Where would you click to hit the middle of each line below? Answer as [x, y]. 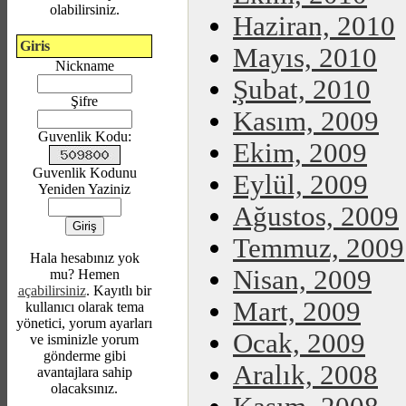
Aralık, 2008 [305, 375]
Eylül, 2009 [300, 185]
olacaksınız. [84, 388]
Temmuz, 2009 [319, 248]
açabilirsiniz [52, 290]
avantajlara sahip [84, 372]
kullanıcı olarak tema [84, 307]
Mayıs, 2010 [305, 58]
